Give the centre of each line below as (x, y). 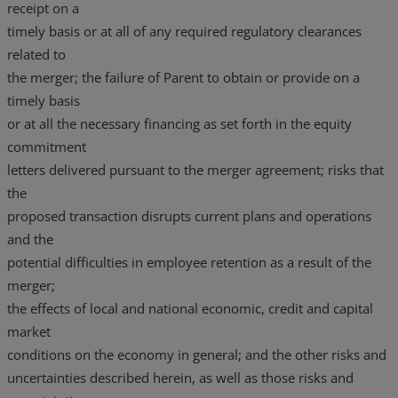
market (29, 331)
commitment (47, 146)
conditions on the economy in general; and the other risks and (197, 354)
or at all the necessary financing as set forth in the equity (179, 123)
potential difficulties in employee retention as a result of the (189, 262)
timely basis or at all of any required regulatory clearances (184, 31)
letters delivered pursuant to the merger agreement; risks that (195, 169)
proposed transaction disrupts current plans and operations (189, 215)
